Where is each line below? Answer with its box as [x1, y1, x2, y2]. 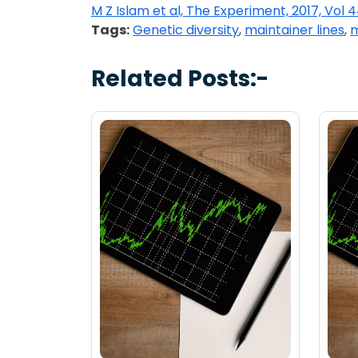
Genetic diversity [133, 21, 239, 40]
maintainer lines [245, 21, 344, 40]
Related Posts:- [91, 63, 268, 95]
